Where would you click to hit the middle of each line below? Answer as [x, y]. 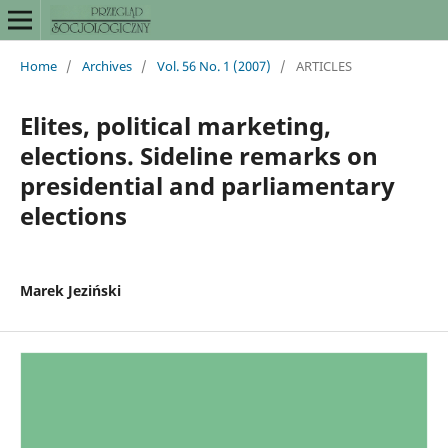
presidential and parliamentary [207, 185]
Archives [106, 65]
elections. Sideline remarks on [198, 155]
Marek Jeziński [70, 290]
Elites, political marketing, [175, 125]
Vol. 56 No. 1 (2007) [213, 65]
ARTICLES [323, 65]
